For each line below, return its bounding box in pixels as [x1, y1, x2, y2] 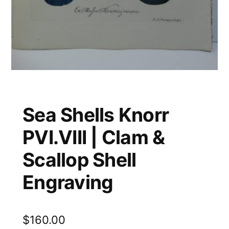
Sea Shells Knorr [22, 103, 169, 126]
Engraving [22, 170, 113, 194]
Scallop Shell [22, 148, 136, 171]
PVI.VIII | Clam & [22, 125, 165, 149]
